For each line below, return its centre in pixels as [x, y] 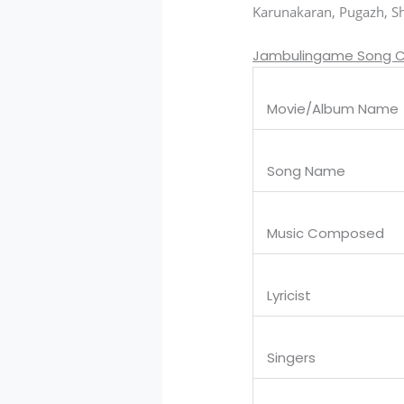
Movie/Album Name [333, 109]
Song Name [307, 171]
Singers [292, 358]
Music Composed [326, 234]
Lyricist [289, 296]
